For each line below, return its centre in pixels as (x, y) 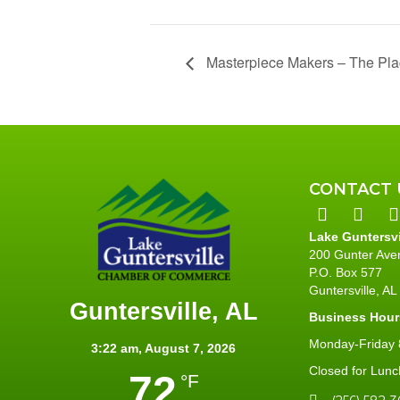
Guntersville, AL (163, 311)
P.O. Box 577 (346, 272)
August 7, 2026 (190, 348)
